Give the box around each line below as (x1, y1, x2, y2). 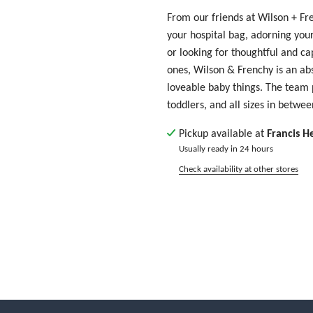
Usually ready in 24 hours (179, 143, 273, 154)
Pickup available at (179, 126, 267, 140)
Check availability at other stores (179, 163, 298, 174)
